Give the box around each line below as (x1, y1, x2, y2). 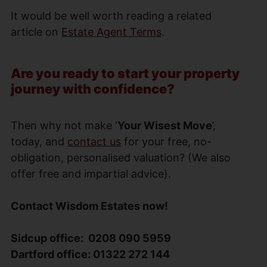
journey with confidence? (11, 80, 175, 97)
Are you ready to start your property (11, 65, 240, 81)
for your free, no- (121, 135, 212, 148)
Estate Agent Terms (61, 25, 162, 38)
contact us (67, 135, 121, 148)
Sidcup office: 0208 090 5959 (11, 231, 171, 244)
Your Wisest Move (117, 119, 212, 132)
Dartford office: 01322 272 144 (11, 247, 170, 260)
